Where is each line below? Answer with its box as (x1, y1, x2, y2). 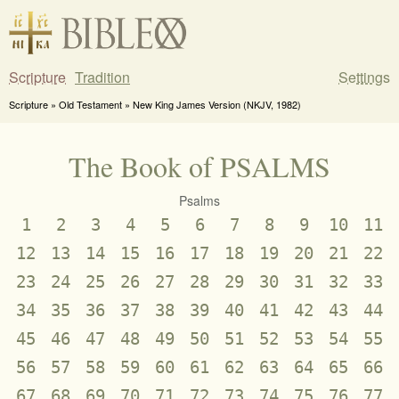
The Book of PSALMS (69, 146, 330, 185)
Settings (338, 66, 390, 87)
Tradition (75, 66, 130, 87)
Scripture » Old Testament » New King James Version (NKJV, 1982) (9, 96, 301, 111)
